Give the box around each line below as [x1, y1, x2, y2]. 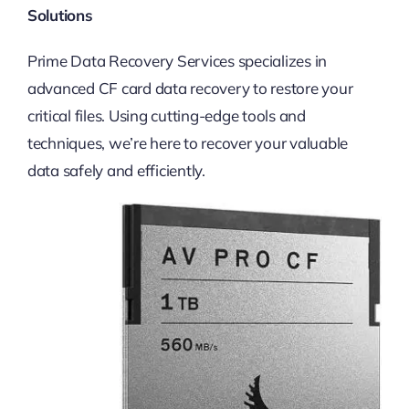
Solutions [26, 5, 93, 25]
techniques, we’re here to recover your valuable [26, 132, 348, 152]
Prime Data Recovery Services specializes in [26, 50, 328, 70]
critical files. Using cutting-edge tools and [26, 105, 306, 125]
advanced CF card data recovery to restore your [26, 78, 353, 98]
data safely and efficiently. [26, 160, 205, 180]
